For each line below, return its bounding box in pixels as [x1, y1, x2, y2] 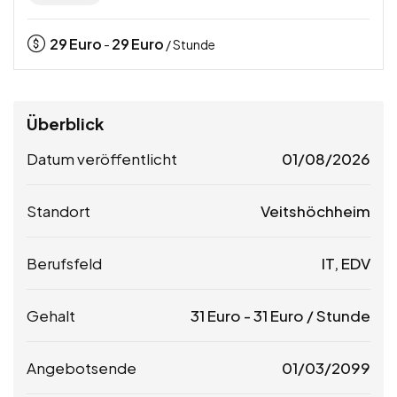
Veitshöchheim [261, 201, 370, 222]
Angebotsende [27, 358, 136, 378]
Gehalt [27, 306, 75, 326]
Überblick [27, 113, 104, 135]
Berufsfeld [27, 253, 102, 274]
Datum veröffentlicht [27, 149, 177, 169]
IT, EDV [322, 253, 370, 274]
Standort [27, 201, 90, 222]
